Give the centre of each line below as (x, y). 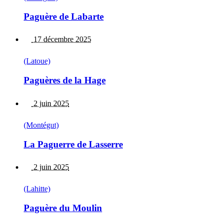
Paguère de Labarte (64, 16)
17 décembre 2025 (61, 39)
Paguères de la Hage (65, 80)
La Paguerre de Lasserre (73, 144)
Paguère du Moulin (63, 208)
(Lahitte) (37, 189)
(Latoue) (37, 61)
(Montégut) (41, 125)
